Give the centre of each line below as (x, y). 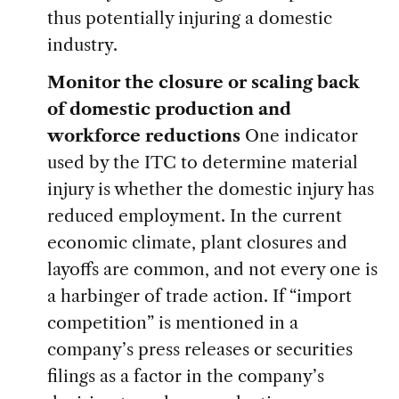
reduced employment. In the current (194, 216)
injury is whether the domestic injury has (210, 189)
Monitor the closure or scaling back (203, 82)
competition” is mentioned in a (172, 323)
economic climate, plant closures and (197, 243)
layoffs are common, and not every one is (212, 269)
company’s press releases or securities (199, 350)
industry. (82, 45)
